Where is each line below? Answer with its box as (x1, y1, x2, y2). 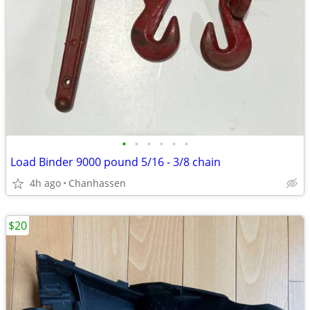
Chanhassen (69, 176, 126, 190)
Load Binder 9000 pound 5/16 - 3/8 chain (10, 154, 221, 170)
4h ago (30, 176, 61, 190)
